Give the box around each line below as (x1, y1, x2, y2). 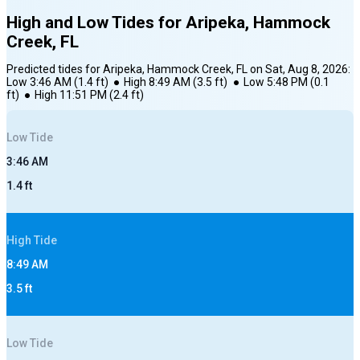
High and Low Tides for (6, 13, 186, 33)
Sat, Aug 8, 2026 (265, 63, 348, 76)
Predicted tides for (6, 63, 103, 76)
